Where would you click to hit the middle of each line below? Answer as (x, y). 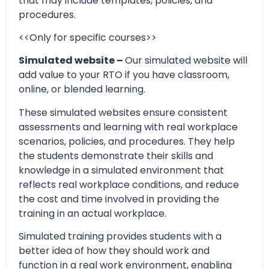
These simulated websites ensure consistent (123, 112)
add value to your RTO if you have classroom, (124, 75)
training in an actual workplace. (92, 213)
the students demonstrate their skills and (116, 156)
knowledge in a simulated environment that (121, 170)
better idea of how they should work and (114, 251)
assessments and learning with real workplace (128, 127)
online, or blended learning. (82, 89)
